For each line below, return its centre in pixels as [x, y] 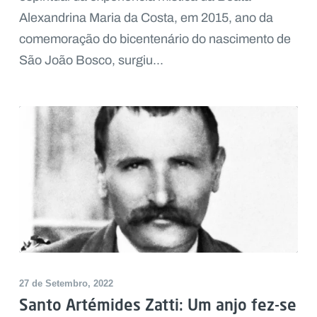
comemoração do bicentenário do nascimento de [155, 39]
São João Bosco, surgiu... [91, 60]
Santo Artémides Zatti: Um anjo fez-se [157, 304]
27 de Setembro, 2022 [66, 283]
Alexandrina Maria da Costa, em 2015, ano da [146, 18]
